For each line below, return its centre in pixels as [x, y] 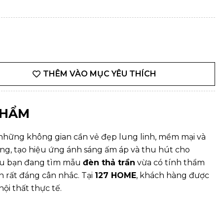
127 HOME [115, 175]
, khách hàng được [173, 175]
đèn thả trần [109, 163]
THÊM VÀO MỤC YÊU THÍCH [99, 74]
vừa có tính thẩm [170, 163]
